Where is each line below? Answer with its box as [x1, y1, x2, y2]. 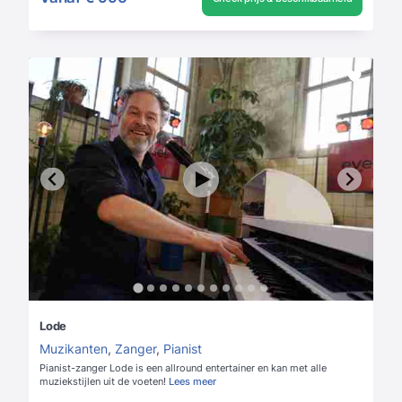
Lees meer [169, 375, 216, 389]
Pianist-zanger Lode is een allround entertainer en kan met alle [39, 362, 327, 375]
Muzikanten [39, 341, 108, 357]
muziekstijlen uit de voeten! [39, 375, 166, 389]
